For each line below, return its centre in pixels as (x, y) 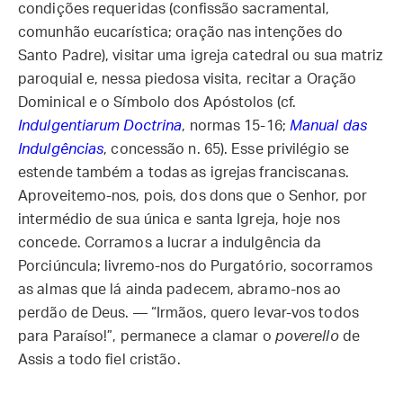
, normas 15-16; (236, 126)
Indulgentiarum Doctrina (100, 126)
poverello (307, 336)
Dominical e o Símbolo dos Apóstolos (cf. (157, 103)
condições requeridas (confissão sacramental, (174, 9)
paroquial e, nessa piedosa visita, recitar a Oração (188, 79)
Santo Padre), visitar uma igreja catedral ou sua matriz (201, 56)
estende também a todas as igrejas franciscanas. (184, 173)
